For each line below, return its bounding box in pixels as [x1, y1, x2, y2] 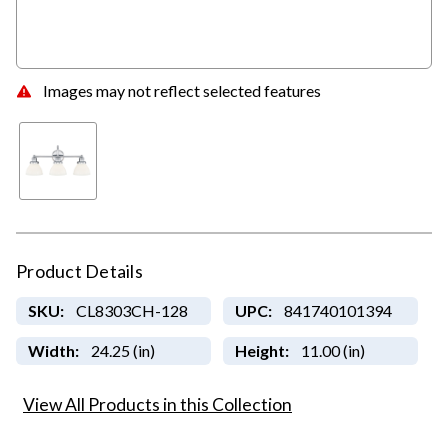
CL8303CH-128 [75, 301, 188, 321]
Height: [234, 341, 289, 361]
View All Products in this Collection [23, 394, 292, 416]
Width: [27, 341, 79, 361]
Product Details [16, 260, 143, 283]
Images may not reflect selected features [43, 80, 321, 100]
